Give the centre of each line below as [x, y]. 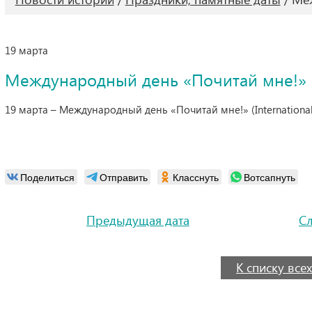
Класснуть [195, 177]
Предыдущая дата [138, 220]
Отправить [123, 177]
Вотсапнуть [269, 177]
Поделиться [47, 177]
